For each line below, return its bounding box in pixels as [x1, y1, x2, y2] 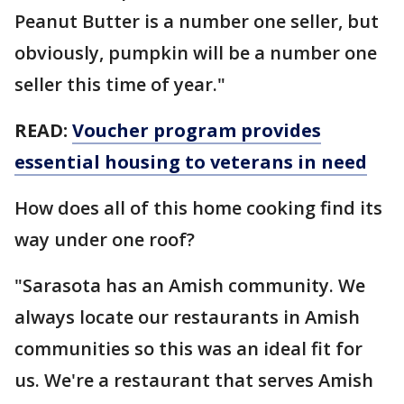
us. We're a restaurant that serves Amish [14, 367, 373, 392]
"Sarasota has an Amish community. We [14, 272, 365, 298]
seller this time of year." [14, 71, 225, 96]
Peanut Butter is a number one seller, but [14, 8, 379, 33]
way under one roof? [14, 226, 195, 252]
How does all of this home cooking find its [14, 195, 382, 220]
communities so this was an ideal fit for [14, 335, 363, 361]
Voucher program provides [72, 117, 321, 142]
